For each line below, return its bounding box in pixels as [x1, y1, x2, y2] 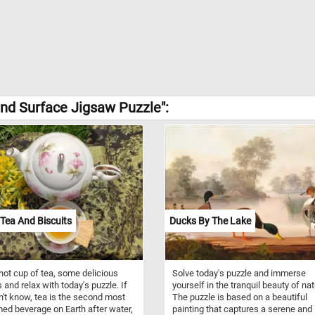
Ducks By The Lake [169, 214, 251, 226]
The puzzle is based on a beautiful [172, 291, 307, 302]
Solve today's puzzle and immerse [172, 267, 306, 278]
